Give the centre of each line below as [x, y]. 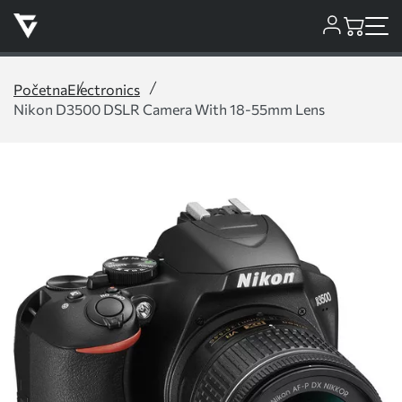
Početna [40, 89]
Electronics [104, 89]
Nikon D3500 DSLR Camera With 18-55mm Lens [169, 109]
